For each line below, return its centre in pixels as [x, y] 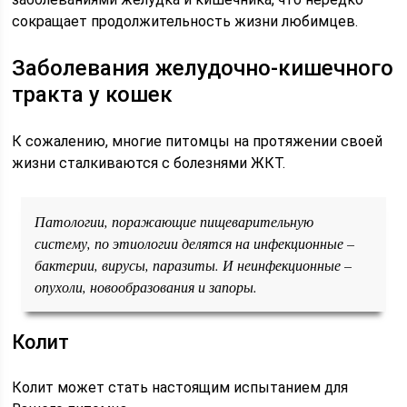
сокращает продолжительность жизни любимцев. [185, 21]
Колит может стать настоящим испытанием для [180, 387]
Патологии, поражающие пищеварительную [174, 221]
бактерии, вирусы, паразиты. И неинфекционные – [194, 265]
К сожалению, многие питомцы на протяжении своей [198, 141]
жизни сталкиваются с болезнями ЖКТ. [149, 163]
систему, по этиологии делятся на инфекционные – [195, 243]
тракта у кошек [93, 94]
